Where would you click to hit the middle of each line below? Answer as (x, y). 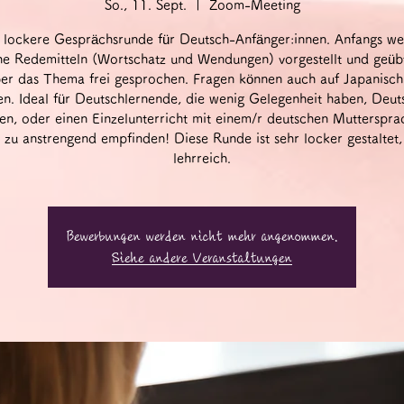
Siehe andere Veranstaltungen (202, 258)
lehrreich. (202, 159)
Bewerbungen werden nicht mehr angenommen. (202, 237)
